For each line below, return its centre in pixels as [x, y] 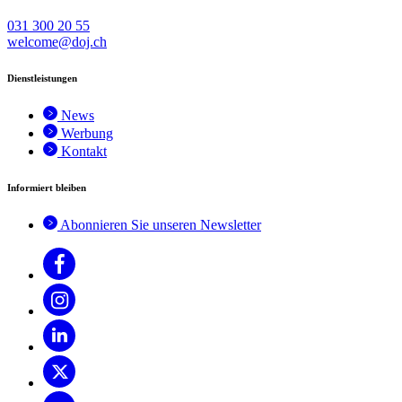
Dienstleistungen [42, 79]
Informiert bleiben [47, 187]
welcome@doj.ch [57, 42]
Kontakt [84, 151]
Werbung [87, 133]
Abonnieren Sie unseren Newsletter [161, 224]
